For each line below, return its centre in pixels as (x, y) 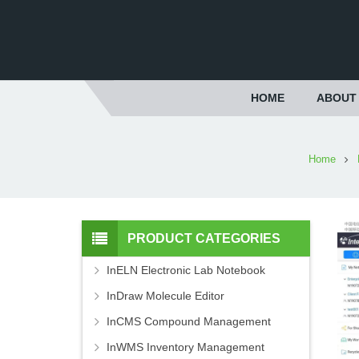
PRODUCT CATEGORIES (204, 239)
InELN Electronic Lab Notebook (186, 270)
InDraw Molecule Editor (165, 296)
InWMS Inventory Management (186, 347)
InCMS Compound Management (189, 322)
